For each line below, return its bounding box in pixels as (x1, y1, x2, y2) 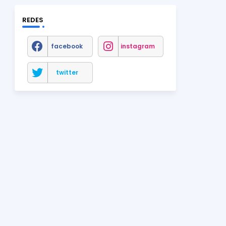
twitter (55, 68, 78, 77)
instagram (120, 41, 155, 50)
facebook (51, 41, 83, 50)
